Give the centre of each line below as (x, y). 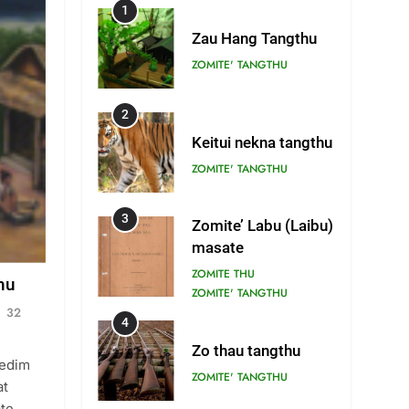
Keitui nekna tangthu (262, 142)
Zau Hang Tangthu (255, 38)
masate (218, 248)
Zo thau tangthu (246, 351)
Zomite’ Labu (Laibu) (263, 226)
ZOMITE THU (224, 274)
